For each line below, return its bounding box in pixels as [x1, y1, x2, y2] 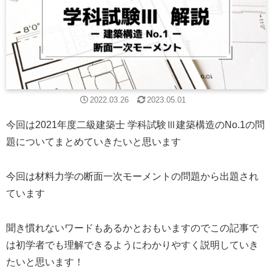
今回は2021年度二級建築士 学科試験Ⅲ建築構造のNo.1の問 [6, 120, 265, 131]
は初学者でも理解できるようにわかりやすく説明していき [6, 239, 259, 250]
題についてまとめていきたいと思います [6, 137, 181, 148]
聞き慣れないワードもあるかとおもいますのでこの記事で [6, 222, 259, 233]
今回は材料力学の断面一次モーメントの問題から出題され [6, 171, 259, 182]
